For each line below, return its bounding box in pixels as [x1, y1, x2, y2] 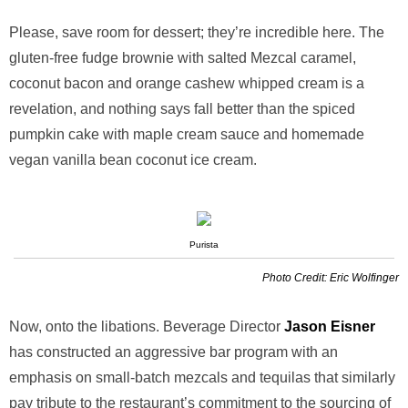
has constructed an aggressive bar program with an [9, 344, 338, 360]
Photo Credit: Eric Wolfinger [262, 271, 399, 284]
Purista [189, 240, 219, 250]
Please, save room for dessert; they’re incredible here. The [9, 25, 384, 40]
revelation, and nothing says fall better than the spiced [9, 101, 355, 117]
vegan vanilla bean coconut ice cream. [9, 152, 257, 168]
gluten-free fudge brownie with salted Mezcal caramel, [9, 50, 356, 66]
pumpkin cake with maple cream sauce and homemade [9, 127, 364, 142]
